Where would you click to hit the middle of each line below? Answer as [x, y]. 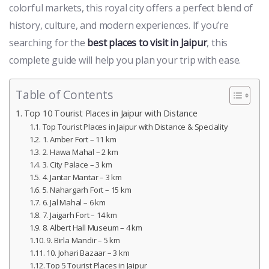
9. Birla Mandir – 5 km [83, 240]
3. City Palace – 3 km [77, 165]
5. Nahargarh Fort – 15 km [87, 190]
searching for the [48, 43]
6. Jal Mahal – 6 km [74, 203]
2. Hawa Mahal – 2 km [80, 152]
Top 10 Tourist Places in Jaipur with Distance [110, 113]
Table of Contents [64, 95]
